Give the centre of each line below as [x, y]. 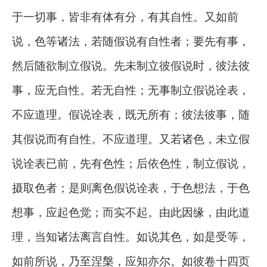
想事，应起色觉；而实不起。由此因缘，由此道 [131, 212]
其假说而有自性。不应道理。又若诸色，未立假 [131, 139]
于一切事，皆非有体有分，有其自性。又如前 [125, 16]
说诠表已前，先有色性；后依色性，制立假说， [131, 163]
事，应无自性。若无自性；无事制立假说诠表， [131, 90]
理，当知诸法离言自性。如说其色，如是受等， [131, 236]
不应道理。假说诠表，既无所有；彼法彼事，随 [131, 114]
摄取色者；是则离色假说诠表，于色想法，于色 [131, 187]
